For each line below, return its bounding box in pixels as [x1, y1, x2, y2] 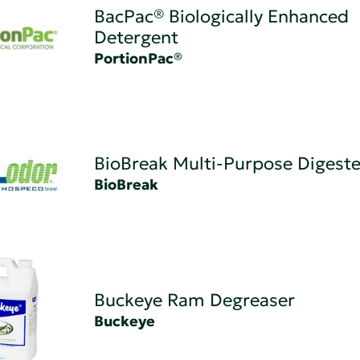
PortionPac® [93, 49, 182, 68]
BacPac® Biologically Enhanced [93, 6, 349, 28]
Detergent [93, 27, 178, 49]
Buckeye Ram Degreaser [93, 289, 295, 312]
